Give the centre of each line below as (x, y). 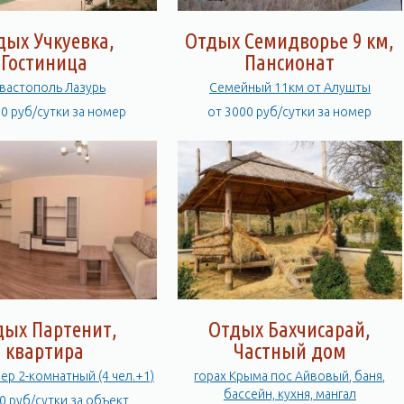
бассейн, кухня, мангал (289, 394)
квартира (44, 351)
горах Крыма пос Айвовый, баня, (290, 376)
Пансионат (290, 63)
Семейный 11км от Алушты (289, 88)
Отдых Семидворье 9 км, (290, 41)
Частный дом (289, 351)
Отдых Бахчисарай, (290, 329)
